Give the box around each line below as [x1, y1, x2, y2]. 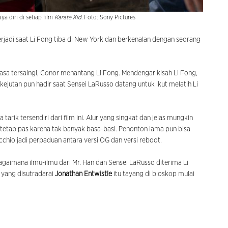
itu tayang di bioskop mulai [112, 170, 194, 178]
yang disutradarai [1, 170, 55, 178]
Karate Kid [54, 14, 81, 20]
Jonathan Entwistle [55, 170, 112, 178]
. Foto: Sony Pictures [81, 14, 135, 20]
